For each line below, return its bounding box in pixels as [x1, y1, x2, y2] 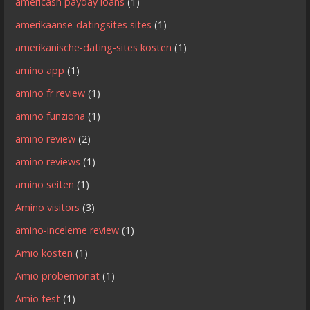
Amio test [15, 292, 61, 306]
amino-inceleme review [15, 224, 120, 237]
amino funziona [15, 109, 86, 123]
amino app [15, 64, 65, 77]
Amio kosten [15, 246, 73, 260]
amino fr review [15, 86, 86, 100]
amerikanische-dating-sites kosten [15, 41, 172, 55]
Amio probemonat [15, 269, 100, 283]
